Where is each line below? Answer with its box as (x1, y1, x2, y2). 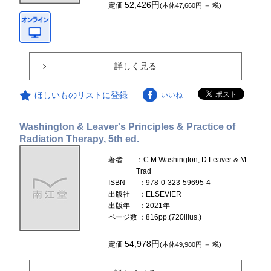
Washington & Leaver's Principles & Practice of (19, 121, 236, 132)
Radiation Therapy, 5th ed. (19, 133, 140, 144)
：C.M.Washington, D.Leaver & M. (135, 155, 248, 164)
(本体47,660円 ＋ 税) (160, 1, 222, 9)
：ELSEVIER (139, 189, 182, 198)
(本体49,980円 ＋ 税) (160, 240, 222, 248)
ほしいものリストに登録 (34, 90, 128, 100)
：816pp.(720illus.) (139, 212, 202, 221)
